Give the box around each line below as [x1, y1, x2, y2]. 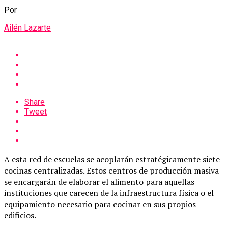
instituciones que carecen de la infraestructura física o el [4, 187, 214, 198]
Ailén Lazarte [4, 22, 51, 33]
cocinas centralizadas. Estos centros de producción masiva [4, 164, 219, 176]
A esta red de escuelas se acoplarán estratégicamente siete [4, 153, 220, 165]
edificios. [4, 209, 36, 221]
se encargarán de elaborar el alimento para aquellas [4, 176, 194, 187]
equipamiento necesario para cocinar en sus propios [4, 198, 196, 210]
